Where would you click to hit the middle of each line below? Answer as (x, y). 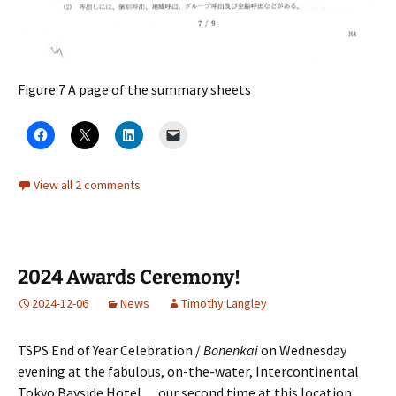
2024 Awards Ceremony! (129, 277)
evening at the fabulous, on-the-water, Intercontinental (188, 371)
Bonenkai (231, 350)
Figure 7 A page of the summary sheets (134, 89)
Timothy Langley (224, 303)
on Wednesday (302, 350)
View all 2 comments (87, 184)
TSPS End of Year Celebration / (110, 350)
